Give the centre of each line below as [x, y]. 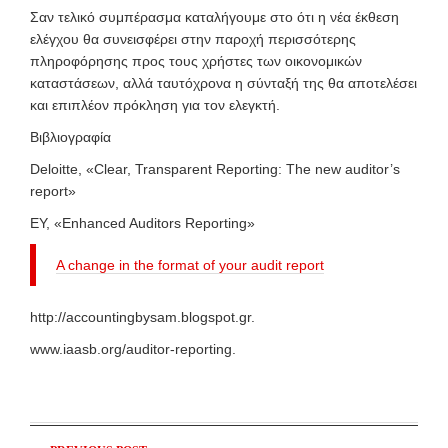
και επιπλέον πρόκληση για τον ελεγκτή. [155, 105]
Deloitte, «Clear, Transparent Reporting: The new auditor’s [215, 169]
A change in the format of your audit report [190, 265]
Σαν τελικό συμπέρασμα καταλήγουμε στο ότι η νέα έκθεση [214, 17]
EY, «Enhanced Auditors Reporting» [142, 223]
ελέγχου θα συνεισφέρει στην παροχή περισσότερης [193, 39]
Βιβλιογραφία [70, 137]
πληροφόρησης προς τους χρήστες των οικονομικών [196, 61]
